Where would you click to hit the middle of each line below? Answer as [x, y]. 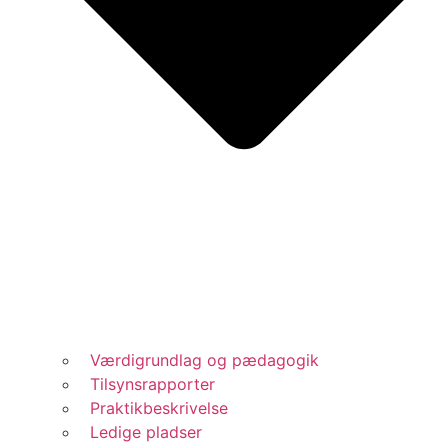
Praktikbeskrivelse [154, 408]
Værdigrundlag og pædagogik [199, 360]
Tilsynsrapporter [147, 384]
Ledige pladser [141, 432]
